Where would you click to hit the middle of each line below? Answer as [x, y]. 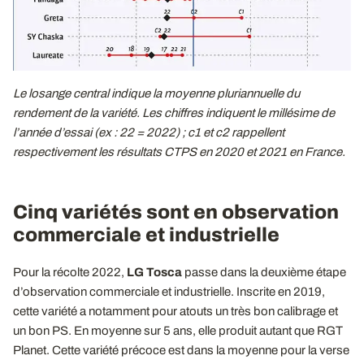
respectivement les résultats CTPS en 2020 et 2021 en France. [179, 152]
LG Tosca [154, 272]
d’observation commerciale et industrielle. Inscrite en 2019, [169, 291]
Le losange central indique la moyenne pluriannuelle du [156, 93]
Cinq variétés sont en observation [176, 212]
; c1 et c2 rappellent [233, 132]
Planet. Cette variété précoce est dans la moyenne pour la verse [181, 350]
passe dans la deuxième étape [264, 272]
